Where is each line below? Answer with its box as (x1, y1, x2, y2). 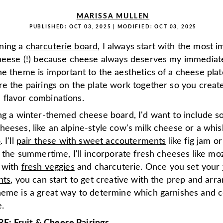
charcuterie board (25, 42, 98, 51)
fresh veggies (21, 163, 75, 172)
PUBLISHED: (29, 24, 69, 29)
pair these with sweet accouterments (16, 137, 166, 146)
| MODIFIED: (111, 24, 155, 29)
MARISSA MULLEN (76, 13, 150, 20)
